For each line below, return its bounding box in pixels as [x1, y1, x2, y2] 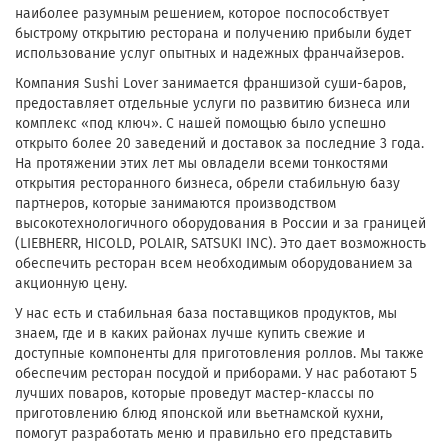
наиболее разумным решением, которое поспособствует [15, 2, 389, 25]
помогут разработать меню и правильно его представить [15, 422, 392, 445]
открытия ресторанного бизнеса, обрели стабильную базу [15, 172, 400, 195]
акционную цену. [15, 272, 127, 295]
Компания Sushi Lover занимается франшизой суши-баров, [15, 72, 406, 95]
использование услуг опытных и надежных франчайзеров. [15, 42, 404, 65]
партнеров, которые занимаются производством [15, 192, 336, 215]
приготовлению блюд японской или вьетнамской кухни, [15, 402, 383, 425]
